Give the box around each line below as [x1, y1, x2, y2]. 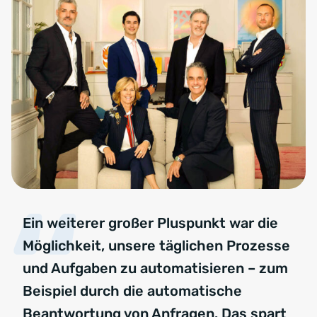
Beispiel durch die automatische [23, 282, 242, 300]
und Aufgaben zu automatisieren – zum [23, 260, 288, 277]
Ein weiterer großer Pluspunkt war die [23, 214, 278, 232]
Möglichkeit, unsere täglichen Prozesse [23, 237, 290, 255]
